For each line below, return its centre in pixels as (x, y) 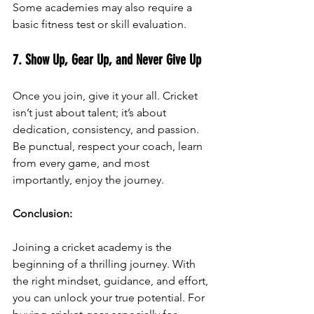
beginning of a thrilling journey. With (105, 264)
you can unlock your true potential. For (110, 297)
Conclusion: (42, 213)
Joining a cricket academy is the (94, 247)
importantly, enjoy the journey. (88, 179)
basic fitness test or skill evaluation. (100, 24)
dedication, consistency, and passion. (107, 129)
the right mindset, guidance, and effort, (112, 280)
